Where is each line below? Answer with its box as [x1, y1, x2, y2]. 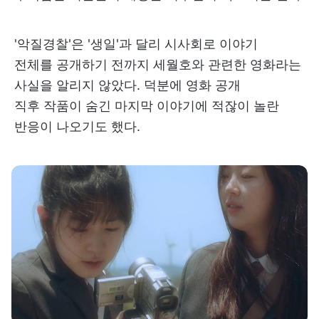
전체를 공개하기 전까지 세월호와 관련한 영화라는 [14, 56, 301, 72]
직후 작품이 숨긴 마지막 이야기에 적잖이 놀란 [14, 98, 279, 113]
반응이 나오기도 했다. [14, 118, 140, 134]
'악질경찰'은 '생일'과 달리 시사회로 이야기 [14, 36, 258, 51]
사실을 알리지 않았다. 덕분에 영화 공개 [14, 77, 241, 93]
